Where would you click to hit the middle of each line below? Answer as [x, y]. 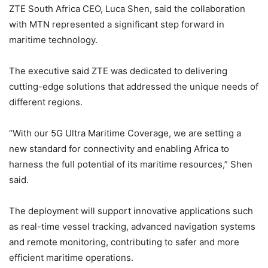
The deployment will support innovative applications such [131, 211]
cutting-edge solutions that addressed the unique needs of [134, 87]
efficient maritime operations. [71, 258]
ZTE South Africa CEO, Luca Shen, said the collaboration [127, 9]
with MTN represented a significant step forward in [117, 25]
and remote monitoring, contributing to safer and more [124, 242]
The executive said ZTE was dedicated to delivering [118, 71]
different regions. [46, 102]
